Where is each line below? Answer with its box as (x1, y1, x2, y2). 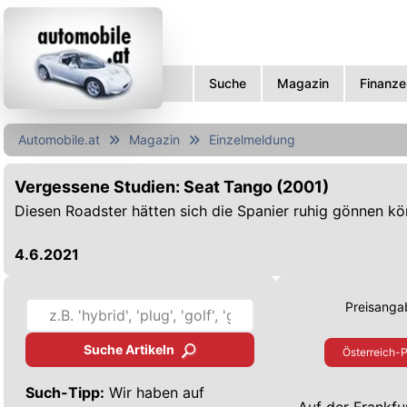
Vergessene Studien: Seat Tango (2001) (15, 177, 329, 196)
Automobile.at (18, 132, 100, 147)
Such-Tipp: (25, 382, 104, 402)
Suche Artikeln (83, 341, 174, 357)
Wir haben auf (104, 382, 204, 402)
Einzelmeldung (209, 132, 295, 147)
